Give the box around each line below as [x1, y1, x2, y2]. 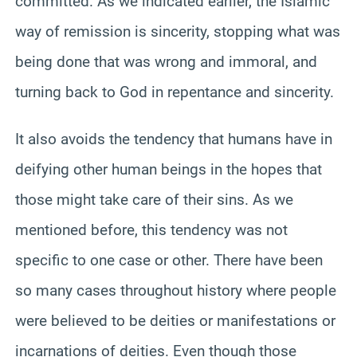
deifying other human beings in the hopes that [15, 159, 322, 178]
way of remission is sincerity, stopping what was [15, 22, 340, 41]
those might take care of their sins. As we [15, 190, 293, 209]
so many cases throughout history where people [15, 280, 336, 300]
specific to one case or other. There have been [15, 250, 323, 269]
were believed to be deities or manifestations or [15, 311, 335, 330]
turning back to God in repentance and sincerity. [15, 82, 334, 101]
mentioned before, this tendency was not [15, 220, 288, 239]
